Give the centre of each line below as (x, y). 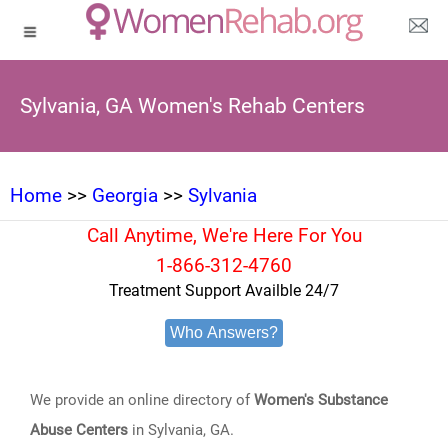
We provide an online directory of (142, 400)
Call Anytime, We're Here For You (224, 235)
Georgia (125, 195)
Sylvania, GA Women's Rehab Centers (192, 106)
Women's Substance (321, 400)
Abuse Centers (79, 430)
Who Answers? (224, 332)
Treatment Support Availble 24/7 (224, 290)
